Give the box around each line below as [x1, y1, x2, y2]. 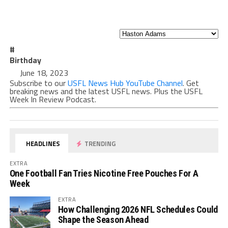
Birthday [9, 54, 41, 66]
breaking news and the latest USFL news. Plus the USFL [9, 85, 203, 97]
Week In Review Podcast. [9, 93, 96, 105]
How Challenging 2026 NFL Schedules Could [58, 204, 218, 215]
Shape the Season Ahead [58, 214, 149, 225]
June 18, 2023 [19, 67, 68, 79]
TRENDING [83, 138, 116, 149]
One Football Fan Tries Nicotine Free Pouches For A [9, 168, 198, 179]
